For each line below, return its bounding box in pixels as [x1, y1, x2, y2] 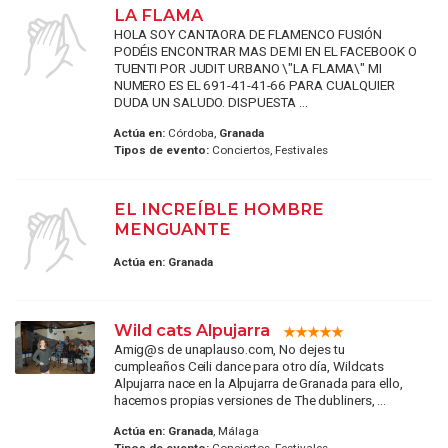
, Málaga [212, 424, 259, 439]
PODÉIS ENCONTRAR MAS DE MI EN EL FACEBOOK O [113, 42, 417, 59]
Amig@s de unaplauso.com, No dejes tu [113, 341, 346, 358]
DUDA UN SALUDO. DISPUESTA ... [113, 93, 308, 110]
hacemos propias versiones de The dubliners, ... [113, 392, 387, 409]
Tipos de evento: [113, 143, 209, 158]
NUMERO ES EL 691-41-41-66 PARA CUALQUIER [113, 76, 395, 93]
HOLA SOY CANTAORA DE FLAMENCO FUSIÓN [113, 25, 383, 42]
